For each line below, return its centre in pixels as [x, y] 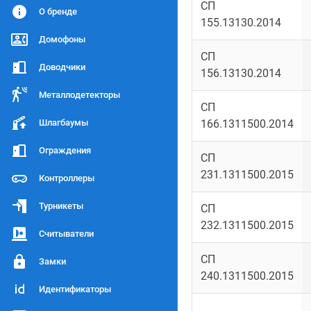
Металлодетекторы [79, 95]
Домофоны [62, 39]
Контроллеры [67, 178]
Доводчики [62, 67]
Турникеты [61, 206]
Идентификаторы [75, 289]
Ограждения [65, 150]
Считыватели [66, 234]
